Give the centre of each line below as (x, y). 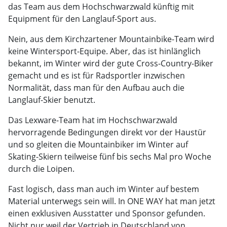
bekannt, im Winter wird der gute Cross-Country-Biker (111, 63)
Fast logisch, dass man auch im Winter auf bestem (104, 189)
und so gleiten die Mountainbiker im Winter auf (98, 144)
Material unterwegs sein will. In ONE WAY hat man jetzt (112, 201)
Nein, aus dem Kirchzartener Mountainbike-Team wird (111, 39)
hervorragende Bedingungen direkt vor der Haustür (107, 132)
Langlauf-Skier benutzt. (52, 100)
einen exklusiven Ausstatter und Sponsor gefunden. (107, 213)
